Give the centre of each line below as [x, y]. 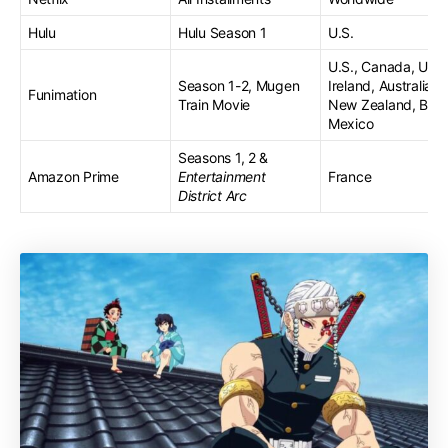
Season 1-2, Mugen [239, 85]
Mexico [351, 123]
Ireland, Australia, [382, 85]
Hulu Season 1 [222, 32]
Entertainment [222, 176]
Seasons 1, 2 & [223, 157]
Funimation [62, 94]
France [350, 176]
